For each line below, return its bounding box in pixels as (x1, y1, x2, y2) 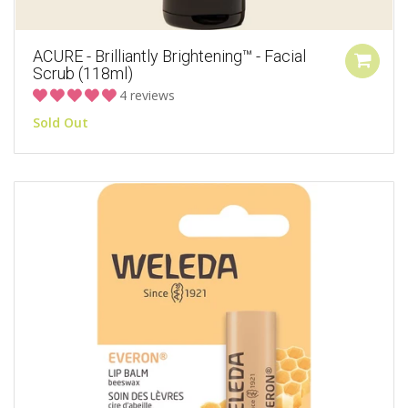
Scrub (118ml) (33, 64, 133, 84)
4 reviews (119, 87, 175, 105)
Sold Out (33, 114, 88, 132)
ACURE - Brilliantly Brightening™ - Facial (33, 46, 306, 66)
